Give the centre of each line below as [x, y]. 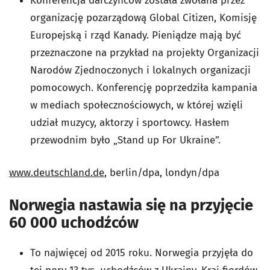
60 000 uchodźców [74, 222]
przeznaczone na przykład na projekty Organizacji [145, 52]
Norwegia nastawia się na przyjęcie [131, 205]
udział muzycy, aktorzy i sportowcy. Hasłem [130, 122]
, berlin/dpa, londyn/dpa [162, 172]
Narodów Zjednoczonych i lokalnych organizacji [140, 70]
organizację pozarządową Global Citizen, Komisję [143, 17]
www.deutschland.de [57, 172]
